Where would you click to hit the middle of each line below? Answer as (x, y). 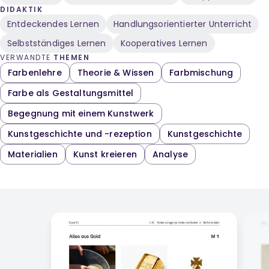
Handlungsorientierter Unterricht (183, 24)
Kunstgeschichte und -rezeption (80, 134)
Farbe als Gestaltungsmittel (71, 93)
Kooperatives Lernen (164, 43)
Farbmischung (201, 73)
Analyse (171, 154)
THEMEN (71, 57)
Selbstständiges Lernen (57, 43)
